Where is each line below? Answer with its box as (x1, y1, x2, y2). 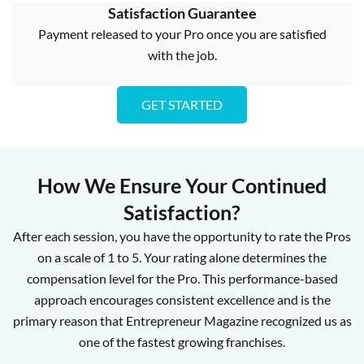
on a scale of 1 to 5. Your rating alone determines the (37, 249, 327, 265)
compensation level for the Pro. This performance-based (26, 270, 338, 286)
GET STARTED (141, 96, 223, 112)
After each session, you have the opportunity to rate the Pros (13, 227, 351, 244)
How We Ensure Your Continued (37, 172, 327, 197)
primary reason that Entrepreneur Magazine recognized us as (12, 312, 352, 328)
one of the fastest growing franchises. (79, 333, 285, 349)
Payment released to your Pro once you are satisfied (37, 25, 327, 41)
